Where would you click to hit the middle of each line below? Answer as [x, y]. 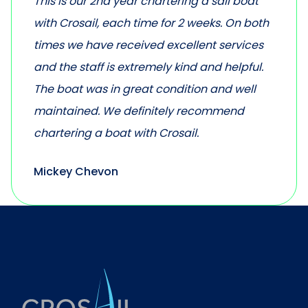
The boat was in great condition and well [145, 89]
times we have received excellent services [148, 45]
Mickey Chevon [76, 171]
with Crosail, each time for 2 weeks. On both [151, 23]
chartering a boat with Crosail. [116, 133]
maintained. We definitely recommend [139, 111]
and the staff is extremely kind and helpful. [148, 67]
